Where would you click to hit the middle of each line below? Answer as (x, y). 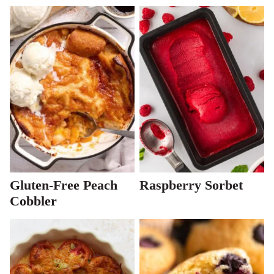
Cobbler (33, 201)
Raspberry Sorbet (191, 185)
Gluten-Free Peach (64, 185)
